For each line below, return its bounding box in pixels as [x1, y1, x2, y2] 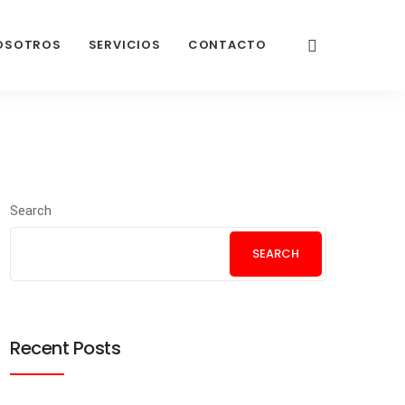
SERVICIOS [88, 36, 161, 53]
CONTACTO [187, 36, 267, 53]
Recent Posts [10, 335, 120, 361]
